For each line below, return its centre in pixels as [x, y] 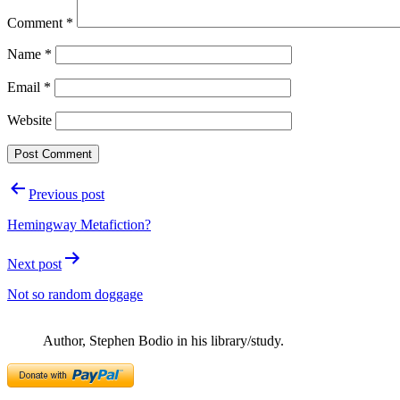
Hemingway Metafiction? [79, 224]
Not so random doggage [75, 294]
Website [29, 120]
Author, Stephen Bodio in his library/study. [163, 340]
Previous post [67, 194]
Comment [37, 22]
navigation [54, 212]
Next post [34, 263]
